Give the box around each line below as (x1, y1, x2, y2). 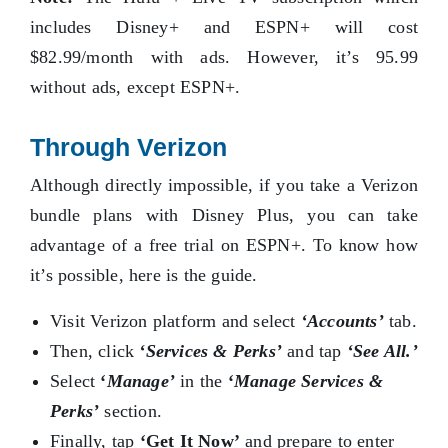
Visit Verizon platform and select (50, 311, 301, 332)
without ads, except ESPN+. (30, 77, 241, 98)
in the (175, 371, 228, 392)
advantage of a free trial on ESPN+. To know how (30, 235, 418, 256)
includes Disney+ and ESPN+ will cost (30, 17, 418, 38)
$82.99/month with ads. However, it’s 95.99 (30, 47, 418, 68)
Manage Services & (233, 371, 384, 392)
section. (99, 401, 163, 422)
